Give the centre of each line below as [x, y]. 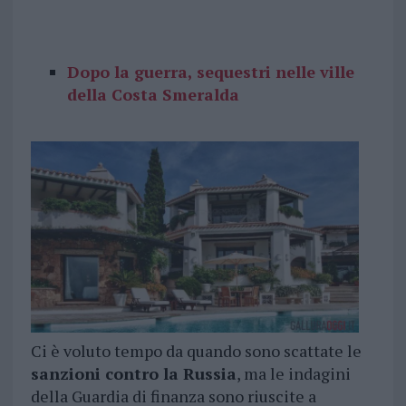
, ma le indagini [293, 374]
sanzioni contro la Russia [133, 374]
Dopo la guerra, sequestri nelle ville [210, 72]
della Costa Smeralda [153, 95]
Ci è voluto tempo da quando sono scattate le [196, 351]
